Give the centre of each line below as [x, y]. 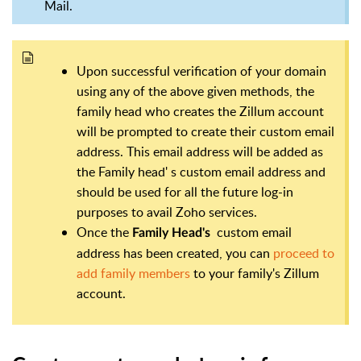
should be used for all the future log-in [185, 192]
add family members [135, 274]
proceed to [304, 253]
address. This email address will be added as [200, 152]
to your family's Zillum [256, 274]
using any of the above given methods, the [195, 91]
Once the [104, 232]
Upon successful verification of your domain [201, 71]
